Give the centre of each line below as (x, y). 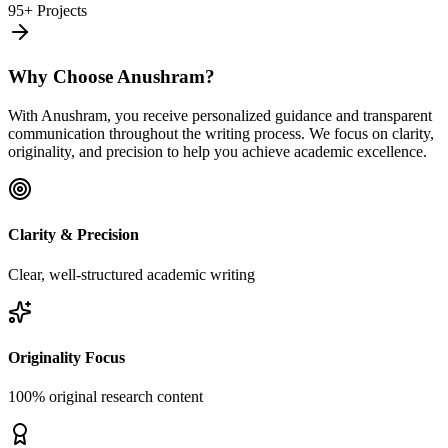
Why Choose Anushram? (111, 77)
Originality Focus (66, 357)
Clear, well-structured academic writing (131, 274)
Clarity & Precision (73, 235)
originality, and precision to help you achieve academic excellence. (217, 151)
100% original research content (105, 397)
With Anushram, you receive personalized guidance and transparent (220, 115)
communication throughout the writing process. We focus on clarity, (221, 133)
